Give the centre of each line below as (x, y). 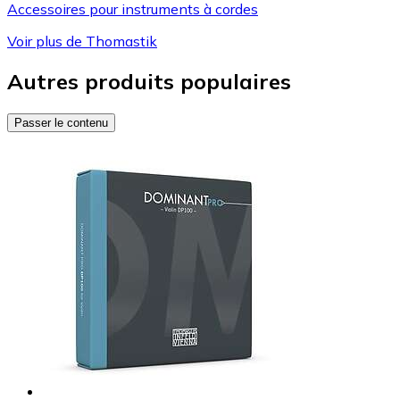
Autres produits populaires (149, 81)
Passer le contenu (61, 122)
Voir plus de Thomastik (82, 41)
